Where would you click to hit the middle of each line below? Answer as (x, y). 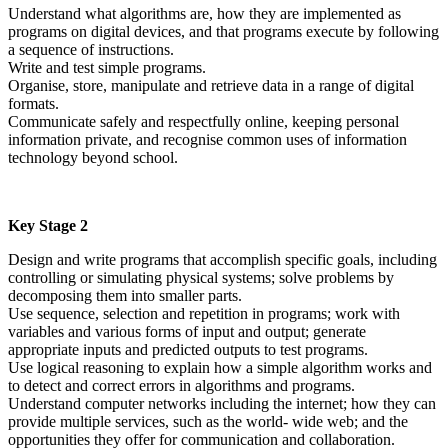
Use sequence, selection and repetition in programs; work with (204, 313)
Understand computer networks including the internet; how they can (222, 403)
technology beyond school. (93, 157)
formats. (33, 103)
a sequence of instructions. (91, 49)
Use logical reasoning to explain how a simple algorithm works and (220, 367)
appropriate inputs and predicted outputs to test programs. (188, 349)
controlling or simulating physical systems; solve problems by (201, 277)
